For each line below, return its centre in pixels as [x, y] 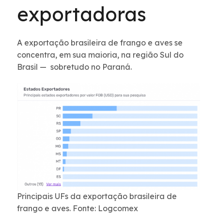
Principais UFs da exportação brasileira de [97, 196]
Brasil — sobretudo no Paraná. [74, 67]
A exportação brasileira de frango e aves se [100, 43]
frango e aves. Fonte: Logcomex [77, 208]
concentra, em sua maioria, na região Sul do [100, 55]
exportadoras [82, 14]
